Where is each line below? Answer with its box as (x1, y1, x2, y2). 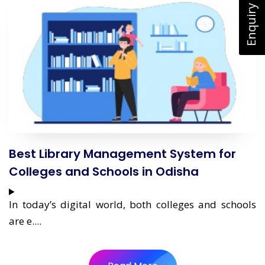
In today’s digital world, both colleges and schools (9, 198, 256, 211)
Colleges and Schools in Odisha (9, 163, 199, 180)
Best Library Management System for (9, 146, 236, 162)
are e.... (9, 214, 41, 228)
